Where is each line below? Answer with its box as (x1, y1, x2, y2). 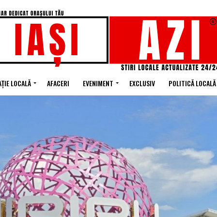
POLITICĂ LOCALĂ (168, 78, 216, 88)
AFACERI (46, 78, 69, 88)
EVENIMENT (82, 78, 113, 88)
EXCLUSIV (129, 78, 155, 88)
